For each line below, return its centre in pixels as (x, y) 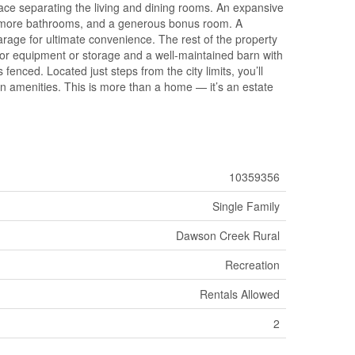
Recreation (252, 264)
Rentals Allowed (240, 294)
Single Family (246, 206)
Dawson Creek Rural (228, 235)
